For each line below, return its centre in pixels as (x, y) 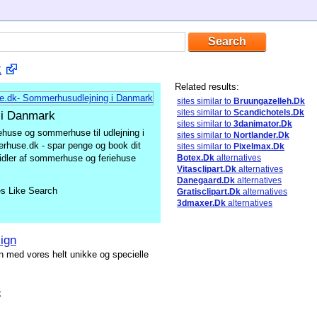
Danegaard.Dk (206, 180)
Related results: (207, 87)
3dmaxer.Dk (201, 203)
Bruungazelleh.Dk (269, 101)
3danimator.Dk (263, 124)
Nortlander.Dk (261, 135)
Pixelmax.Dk (259, 146)
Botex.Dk (196, 158)
